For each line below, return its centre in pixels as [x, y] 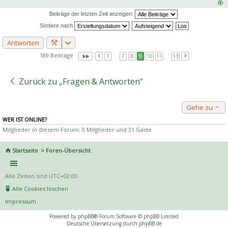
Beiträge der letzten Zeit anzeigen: [92, 14]
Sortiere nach [57, 26]
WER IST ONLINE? [25, 119]
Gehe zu [200, 107]
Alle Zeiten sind [27, 176]
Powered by [64, 217]
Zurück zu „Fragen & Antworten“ [80, 81]
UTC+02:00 [63, 176]
